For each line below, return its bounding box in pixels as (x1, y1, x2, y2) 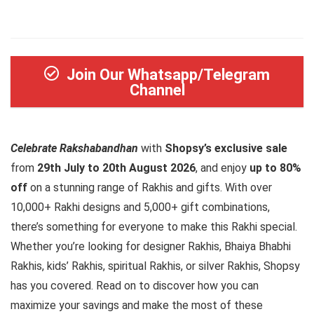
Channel (129, 81, 185, 99)
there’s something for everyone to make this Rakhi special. (11, 220, 297, 233)
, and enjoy (196, 161, 250, 175)
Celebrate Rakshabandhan (11, 142, 138, 155)
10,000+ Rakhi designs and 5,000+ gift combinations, (11, 200, 270, 214)
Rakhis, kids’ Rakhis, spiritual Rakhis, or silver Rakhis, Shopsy (11, 259, 300, 273)
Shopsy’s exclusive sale (165, 142, 287, 155)
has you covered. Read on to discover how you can (11, 279, 259, 292)
